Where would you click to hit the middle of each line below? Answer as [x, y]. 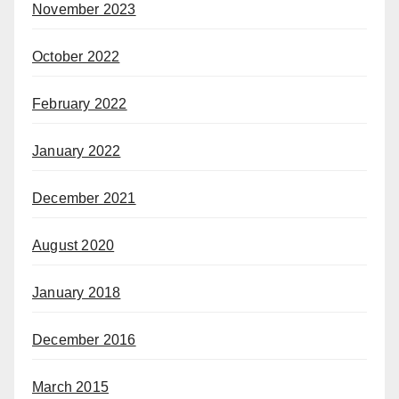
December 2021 [84, 198]
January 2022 [77, 151]
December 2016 [84, 339]
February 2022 [80, 103]
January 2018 [77, 292]
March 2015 [70, 387]
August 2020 [73, 245]
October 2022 [76, 56]
